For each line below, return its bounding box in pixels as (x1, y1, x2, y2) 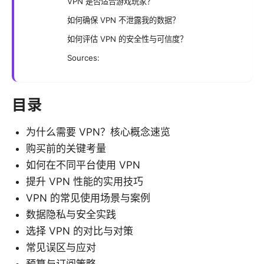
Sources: (67, 52, 100, 62)
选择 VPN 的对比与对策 (26, 225, 133, 237)
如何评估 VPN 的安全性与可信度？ (67, 34, 187, 44)
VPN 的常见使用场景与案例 (26, 192, 150, 204)
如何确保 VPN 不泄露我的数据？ (67, 15, 180, 25)
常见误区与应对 (26, 241, 96, 253)
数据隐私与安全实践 (26, 208, 116, 220)
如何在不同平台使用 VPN (26, 159, 140, 171)
